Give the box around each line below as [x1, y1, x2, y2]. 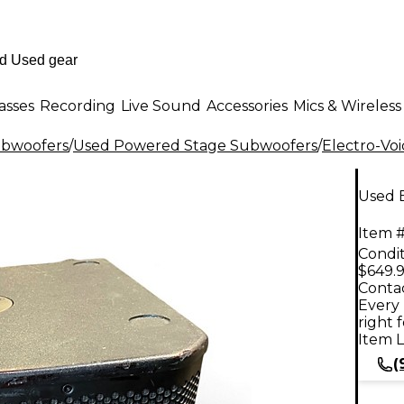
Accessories [207, 96, 288, 115]
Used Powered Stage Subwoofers [73, 137, 317, 154]
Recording [40, 96, 115, 115]
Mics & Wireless [293, 96, 401, 115]
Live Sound [121, 96, 201, 115]
